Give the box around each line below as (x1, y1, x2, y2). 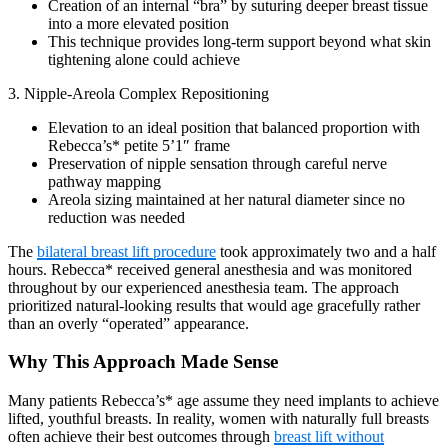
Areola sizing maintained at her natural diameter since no (48, 190, 405, 208)
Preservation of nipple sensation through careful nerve (48, 154, 387, 172)
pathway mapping (48, 172, 161, 190)
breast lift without (274, 428, 384, 446)
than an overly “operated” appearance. (8, 314, 249, 332)
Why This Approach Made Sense (8, 351, 278, 373)
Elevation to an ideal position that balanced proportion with (48, 118, 420, 136)
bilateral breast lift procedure (37, 242, 216, 260)
